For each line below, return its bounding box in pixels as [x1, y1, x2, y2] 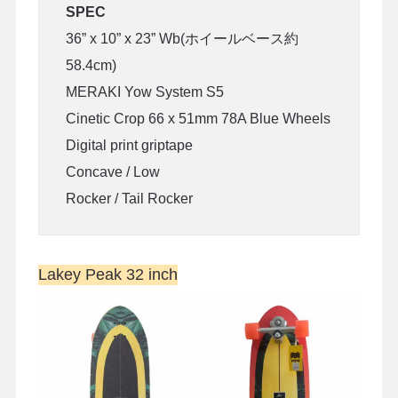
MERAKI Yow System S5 [65, 84, 224, 99]
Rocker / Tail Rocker [65, 190, 193, 206]
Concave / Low [65, 163, 160, 179]
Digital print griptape [65, 137, 193, 153]
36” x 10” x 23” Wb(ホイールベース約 [65, 30, 298, 46]
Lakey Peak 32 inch [37, 265, 178, 283]
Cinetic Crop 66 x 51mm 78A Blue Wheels [65, 110, 330, 126]
